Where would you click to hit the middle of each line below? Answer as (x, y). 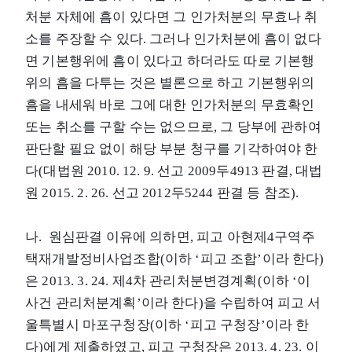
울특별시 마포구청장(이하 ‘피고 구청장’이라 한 (167, 324)
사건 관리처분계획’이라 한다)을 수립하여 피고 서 (173, 302)
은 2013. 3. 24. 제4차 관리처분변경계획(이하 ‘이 (168, 280)
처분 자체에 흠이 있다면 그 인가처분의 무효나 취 (172, 16)
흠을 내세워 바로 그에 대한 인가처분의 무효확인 (170, 104)
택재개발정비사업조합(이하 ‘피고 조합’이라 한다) (175, 258)
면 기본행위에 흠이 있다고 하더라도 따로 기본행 (170, 60)
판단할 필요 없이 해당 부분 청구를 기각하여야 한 (172, 148)
